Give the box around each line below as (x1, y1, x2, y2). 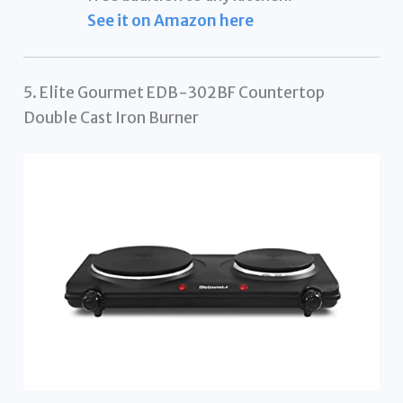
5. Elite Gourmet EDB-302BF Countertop (23, 83, 326, 103)
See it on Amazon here (87, 11, 255, 31)
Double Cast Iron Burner (23, 108, 200, 129)
